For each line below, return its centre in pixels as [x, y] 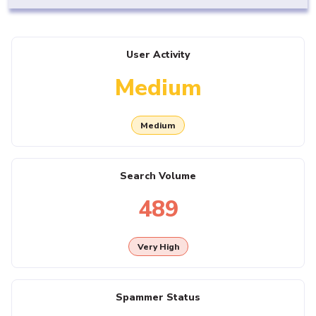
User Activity [158, 55]
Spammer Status [158, 298]
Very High [158, 247]
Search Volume [158, 176]
